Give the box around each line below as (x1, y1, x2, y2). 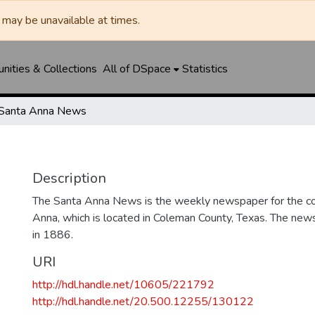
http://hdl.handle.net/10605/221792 (32, 277, 214, 292)
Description (32, 169, 106, 188)
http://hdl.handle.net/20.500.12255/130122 (32, 294, 254, 309)
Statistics (181, 61, 228, 77)
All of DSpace (102, 61, 171, 77)
